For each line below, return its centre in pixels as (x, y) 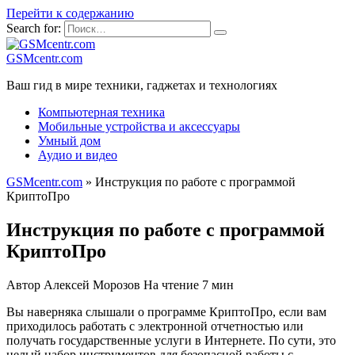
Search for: (34, 28)
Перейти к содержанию (70, 13)
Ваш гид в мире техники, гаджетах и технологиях (142, 85)
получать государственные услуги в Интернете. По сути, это (171, 340)
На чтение (171, 284)
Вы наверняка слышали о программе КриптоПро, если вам (166, 311)
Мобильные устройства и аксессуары (139, 126)
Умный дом (69, 141)
